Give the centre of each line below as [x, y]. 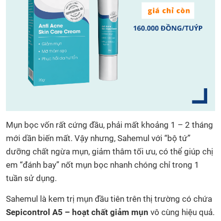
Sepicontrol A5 [34, 212]
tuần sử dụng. [31, 178]
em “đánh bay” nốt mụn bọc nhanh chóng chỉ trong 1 [103, 165]
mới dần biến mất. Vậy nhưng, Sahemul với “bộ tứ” [98, 138]
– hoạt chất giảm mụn [107, 212]
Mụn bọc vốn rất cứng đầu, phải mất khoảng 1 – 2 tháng [110, 125]
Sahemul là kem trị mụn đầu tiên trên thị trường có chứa [109, 199]
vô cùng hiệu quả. [182, 212]
